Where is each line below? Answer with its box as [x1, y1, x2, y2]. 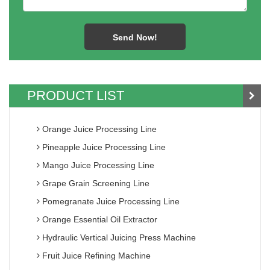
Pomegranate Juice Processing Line [40, 196, 180, 207]
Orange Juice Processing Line [40, 124, 157, 134]
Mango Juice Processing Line [40, 160, 154, 171]
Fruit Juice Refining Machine [40, 251, 151, 261]
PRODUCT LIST [27, 88, 124, 104]
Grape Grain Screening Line [40, 178, 149, 189]
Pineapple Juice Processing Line [40, 142, 166, 152]
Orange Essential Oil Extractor [40, 215, 157, 225]
